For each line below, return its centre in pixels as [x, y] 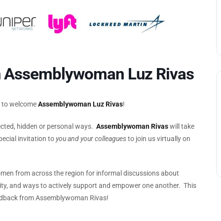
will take [181, 127]
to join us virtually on [158, 139]
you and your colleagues [91, 139]
